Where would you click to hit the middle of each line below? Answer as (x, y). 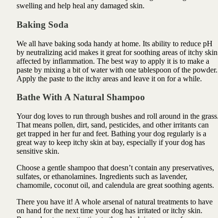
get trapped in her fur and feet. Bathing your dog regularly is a (111, 134)
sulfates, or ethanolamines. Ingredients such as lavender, (102, 177)
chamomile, (34, 185)
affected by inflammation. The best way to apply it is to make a (113, 61)
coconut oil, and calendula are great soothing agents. (135, 185)
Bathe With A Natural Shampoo (81, 97)
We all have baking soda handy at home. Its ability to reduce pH (114, 43)
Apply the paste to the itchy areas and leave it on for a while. (109, 78)
